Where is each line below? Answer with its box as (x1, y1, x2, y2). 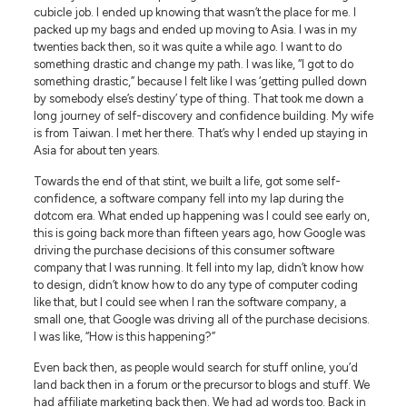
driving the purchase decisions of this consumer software (33, 243, 334, 257)
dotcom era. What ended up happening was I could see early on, (33, 208, 370, 223)
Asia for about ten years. (33, 143, 160, 157)
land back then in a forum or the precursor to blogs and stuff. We (33, 377, 370, 392)
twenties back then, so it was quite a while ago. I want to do (33, 39, 342, 54)
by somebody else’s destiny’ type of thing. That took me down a (33, 91, 363, 105)
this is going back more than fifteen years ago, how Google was (33, 225, 365, 240)
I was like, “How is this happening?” (33, 329, 215, 343)
